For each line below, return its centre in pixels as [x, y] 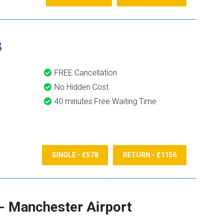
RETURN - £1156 [150, 155]
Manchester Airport [70, 207]
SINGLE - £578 [75, 155]
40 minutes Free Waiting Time [105, 101]
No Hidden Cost [81, 87]
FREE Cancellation [86, 73]
